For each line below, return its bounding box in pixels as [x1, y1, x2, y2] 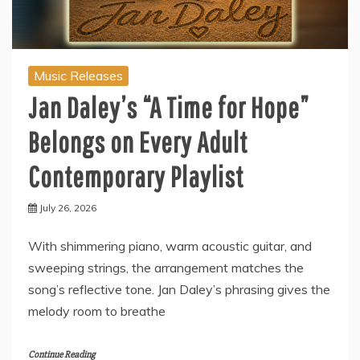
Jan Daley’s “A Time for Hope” [28, 90, 309, 124]
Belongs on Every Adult [28, 125, 247, 158]
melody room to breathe [28, 302, 166, 319]
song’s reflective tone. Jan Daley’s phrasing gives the [28, 280, 330, 297]
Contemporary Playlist [28, 159, 243, 193]
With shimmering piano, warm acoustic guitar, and [28, 237, 312, 254]
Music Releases [34, 67, 123, 84]
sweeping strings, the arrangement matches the [28, 259, 304, 276]
